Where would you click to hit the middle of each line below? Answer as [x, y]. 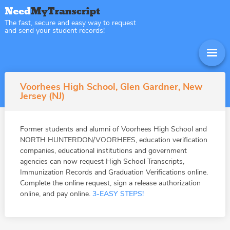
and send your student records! [54, 31]
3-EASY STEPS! [118, 194]
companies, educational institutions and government [103, 151]
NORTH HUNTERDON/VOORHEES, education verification [113, 140]
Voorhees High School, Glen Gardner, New [111, 87]
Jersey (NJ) [42, 96]
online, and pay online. [56, 194]
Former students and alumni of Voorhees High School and [113, 129]
